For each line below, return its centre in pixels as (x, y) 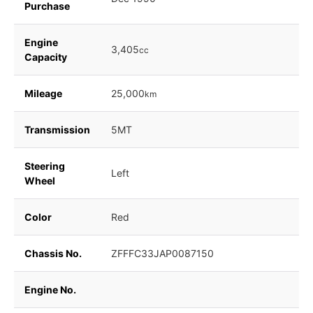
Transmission (57, 129)
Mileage (43, 93)
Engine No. (50, 289)
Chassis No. (53, 253)
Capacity (46, 57)
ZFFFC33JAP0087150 (162, 253)
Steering (45, 166)
